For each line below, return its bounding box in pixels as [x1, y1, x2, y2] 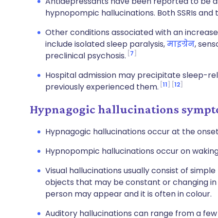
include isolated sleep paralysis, [45, 38, 167, 50]
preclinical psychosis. [45, 50, 126, 61]
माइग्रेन [167, 38, 195, 50]
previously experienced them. [45, 81, 159, 92]
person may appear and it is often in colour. [45, 188, 212, 200]
